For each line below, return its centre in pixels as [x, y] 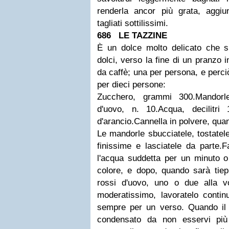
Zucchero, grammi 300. [146, 97]
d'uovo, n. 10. [128, 109]
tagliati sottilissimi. [133, 23]
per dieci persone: [131, 85]
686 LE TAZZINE [135, 36]
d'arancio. [116, 121]
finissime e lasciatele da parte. [159, 146]
